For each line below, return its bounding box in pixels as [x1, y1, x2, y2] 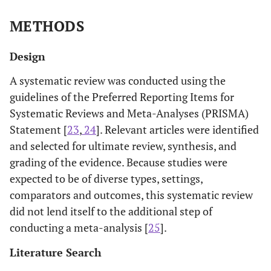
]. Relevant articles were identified [96, 122, 259, 137]
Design [10, 49, 45, 64]
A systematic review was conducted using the [10, 73, 226, 88]
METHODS [10, 16, 85, 36]
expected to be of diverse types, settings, [10, 171, 203, 186]
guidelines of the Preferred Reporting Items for [10, 90, 234, 104]
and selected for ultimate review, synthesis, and [10, 139, 237, 153]
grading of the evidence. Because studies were [10, 155, 227, 169]
